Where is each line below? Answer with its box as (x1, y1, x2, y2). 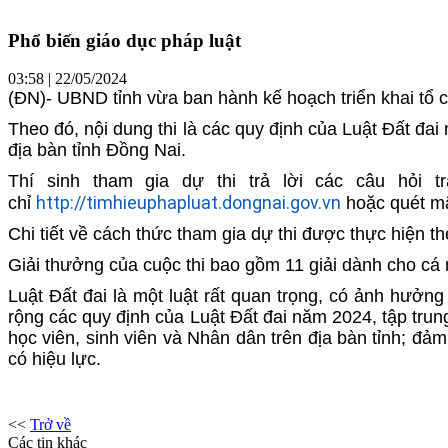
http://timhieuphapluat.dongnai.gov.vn (36, 192, 341, 214)
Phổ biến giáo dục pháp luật (8, 29, 241, 51)
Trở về (30, 416, 71, 434)
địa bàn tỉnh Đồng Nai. (8, 140, 186, 161)
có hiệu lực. (8, 349, 101, 370)
